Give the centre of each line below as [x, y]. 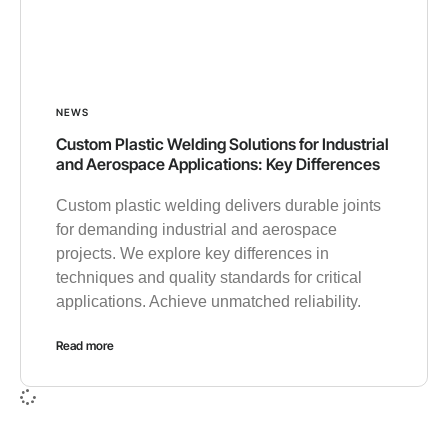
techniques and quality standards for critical [209, 277]
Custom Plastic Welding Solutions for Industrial [222, 143]
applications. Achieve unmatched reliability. [208, 301]
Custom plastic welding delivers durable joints [218, 205]
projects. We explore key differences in [192, 253]
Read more [85, 345]
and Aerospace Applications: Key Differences [218, 163]
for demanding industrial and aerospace [196, 229]
